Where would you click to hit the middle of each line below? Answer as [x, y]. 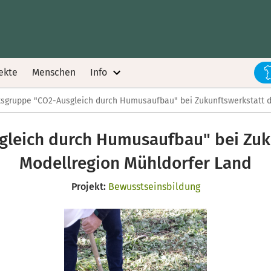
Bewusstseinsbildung [154, 187]
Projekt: [88, 187]
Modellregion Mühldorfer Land [135, 163]
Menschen [54, 72]
